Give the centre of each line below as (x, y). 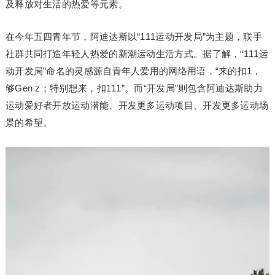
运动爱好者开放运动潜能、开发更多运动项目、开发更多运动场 (137, 105)
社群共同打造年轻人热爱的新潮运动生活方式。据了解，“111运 (137, 54)
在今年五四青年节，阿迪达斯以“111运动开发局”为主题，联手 (134, 37)
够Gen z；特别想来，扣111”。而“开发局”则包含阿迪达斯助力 (134, 88)
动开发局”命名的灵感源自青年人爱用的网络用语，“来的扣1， (133, 71)
